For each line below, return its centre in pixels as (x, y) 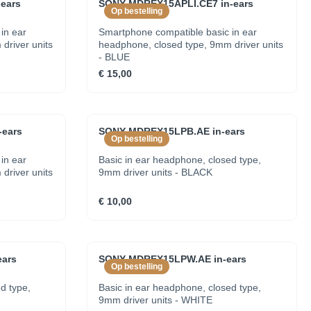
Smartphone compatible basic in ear (178, 32)
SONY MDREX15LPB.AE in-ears (172, 131)
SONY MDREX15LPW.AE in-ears (173, 259)
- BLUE (115, 57)
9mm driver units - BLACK (156, 172)
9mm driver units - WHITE (156, 300)
